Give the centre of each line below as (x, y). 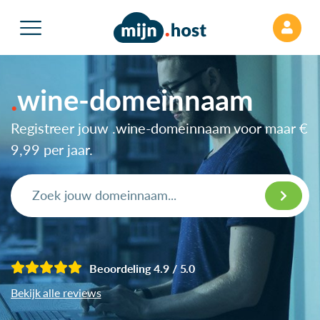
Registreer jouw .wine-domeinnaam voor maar (155, 127)
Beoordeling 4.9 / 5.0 (142, 268)
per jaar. (66, 149)
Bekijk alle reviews (56, 292)
